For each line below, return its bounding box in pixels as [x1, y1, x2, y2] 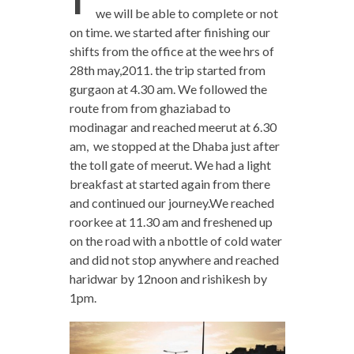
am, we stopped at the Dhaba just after [69, 138, 280, 154]
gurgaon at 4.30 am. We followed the [69, 81, 267, 97]
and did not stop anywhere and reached [69, 252, 279, 268]
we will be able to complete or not [95, 6, 278, 21]
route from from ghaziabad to [69, 100, 231, 116]
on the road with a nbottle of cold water [69, 233, 282, 249]
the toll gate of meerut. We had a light [69, 157, 271, 173]
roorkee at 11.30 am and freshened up [69, 214, 273, 230]
